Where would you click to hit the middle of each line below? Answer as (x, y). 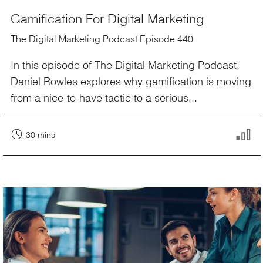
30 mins (41, 135)
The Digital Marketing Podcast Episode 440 (102, 39)
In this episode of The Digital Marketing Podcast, (125, 64)
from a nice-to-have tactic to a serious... (104, 97)
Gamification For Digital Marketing (107, 18)
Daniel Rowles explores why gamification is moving (131, 81)
